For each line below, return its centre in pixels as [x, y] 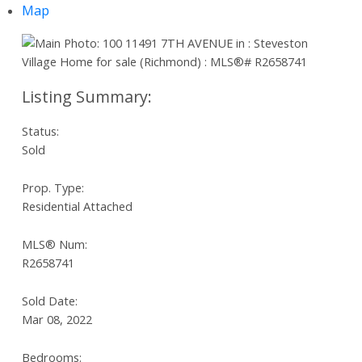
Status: [40, 130]
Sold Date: [49, 300]
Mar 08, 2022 [57, 319]
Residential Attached [77, 206]
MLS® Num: [54, 244]
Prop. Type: [53, 187]
